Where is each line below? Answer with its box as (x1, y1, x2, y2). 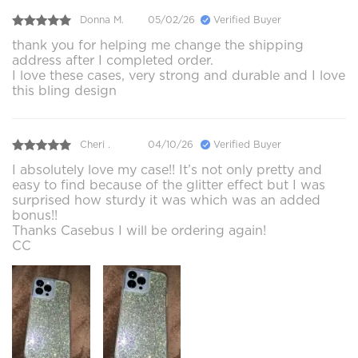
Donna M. (80, 14, 124, 26)
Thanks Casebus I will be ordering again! (12, 222, 266, 238)
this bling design (12, 82, 117, 98)
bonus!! (12, 207, 58, 223)
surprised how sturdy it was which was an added (12, 192, 320, 208)
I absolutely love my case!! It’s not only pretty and (12, 161, 322, 177)
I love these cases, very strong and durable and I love (12, 67, 345, 83)
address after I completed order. (12, 52, 213, 68)
